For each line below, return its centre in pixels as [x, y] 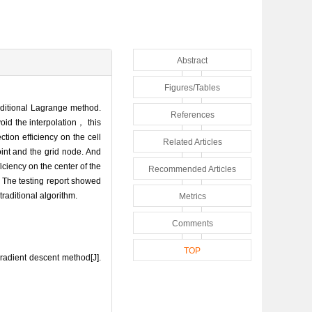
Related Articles [192, 142]
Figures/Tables [192, 87]
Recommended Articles [192, 169]
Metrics [192, 196]
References [192, 115]
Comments [192, 223]
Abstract [192, 60]
